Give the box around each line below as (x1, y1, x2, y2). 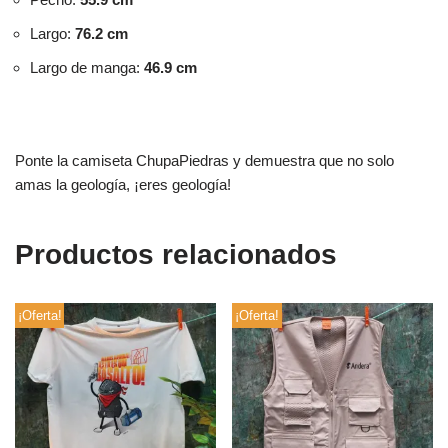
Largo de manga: (30, 59, 144, 77)
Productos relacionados (15, 239, 337, 271)
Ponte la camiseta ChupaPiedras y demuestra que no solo (15, 152, 394, 170)
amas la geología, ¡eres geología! (15, 176, 231, 194)
